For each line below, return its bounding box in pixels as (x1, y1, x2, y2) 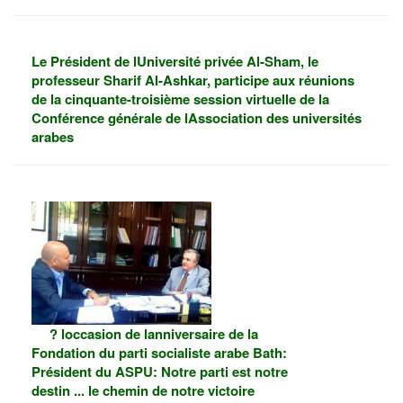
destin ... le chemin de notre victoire (31, 380, 255, 400)
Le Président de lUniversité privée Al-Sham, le (31, 50, 318, 71)
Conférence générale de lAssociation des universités (31, 107, 362, 128)
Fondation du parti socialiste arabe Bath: (31, 342, 287, 363)
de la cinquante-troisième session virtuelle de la (31, 88, 329, 109)
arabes (31, 126, 74, 147)
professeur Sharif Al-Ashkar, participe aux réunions (31, 69, 354, 90)
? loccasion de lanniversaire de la (49, 323, 258, 344)
